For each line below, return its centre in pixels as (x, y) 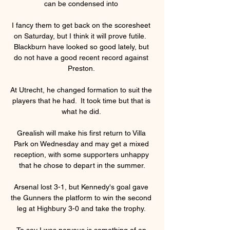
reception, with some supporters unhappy (81, 154)
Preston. (82, 68)
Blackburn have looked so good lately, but (81, 46)
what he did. (82, 111)
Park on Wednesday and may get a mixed (81, 143)
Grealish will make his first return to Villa (81, 133)
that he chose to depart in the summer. (82, 165)
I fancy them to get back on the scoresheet (81, 25)
